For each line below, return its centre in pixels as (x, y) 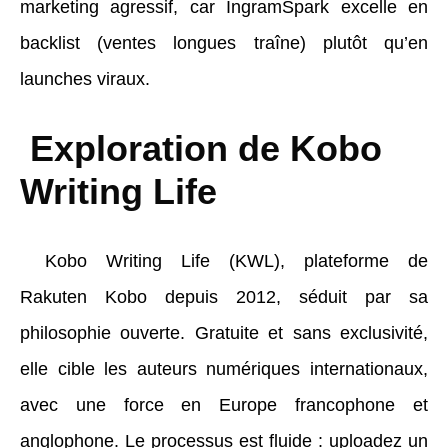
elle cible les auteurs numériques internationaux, (224, 368)
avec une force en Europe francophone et (224, 404)
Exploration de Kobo (201, 148)
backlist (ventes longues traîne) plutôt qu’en (224, 42)
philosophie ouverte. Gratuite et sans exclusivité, (224, 332)
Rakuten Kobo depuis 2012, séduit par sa (224, 296)
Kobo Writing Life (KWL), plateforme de (236, 260)
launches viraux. (85, 78)
